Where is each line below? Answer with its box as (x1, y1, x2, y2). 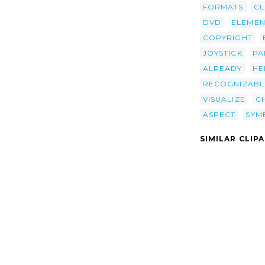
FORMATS (203, 2, 244, 11)
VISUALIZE (203, 94, 245, 104)
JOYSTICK (203, 48, 243, 57)
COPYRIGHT (203, 33, 253, 42)
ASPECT (203, 109, 236, 119)
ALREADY (203, 63, 243, 73)
